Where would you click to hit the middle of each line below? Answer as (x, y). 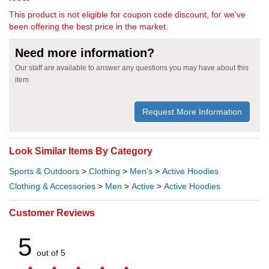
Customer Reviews (52, 213)
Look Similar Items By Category (81, 151)
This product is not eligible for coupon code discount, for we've (127, 15)
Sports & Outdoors (44, 171)
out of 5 (51, 253)
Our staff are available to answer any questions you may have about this (132, 68)
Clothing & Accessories (52, 186)
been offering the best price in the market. (89, 27)
